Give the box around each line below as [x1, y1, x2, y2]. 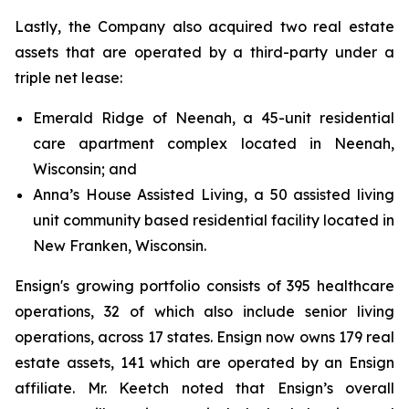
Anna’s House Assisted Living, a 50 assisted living [33, 185, 394, 204]
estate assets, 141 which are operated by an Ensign [15, 353, 394, 372]
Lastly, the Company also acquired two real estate [15, 17, 394, 36]
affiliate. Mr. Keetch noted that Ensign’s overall [15, 379, 394, 397]
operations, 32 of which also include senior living [15, 302, 394, 320]
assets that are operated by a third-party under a [15, 43, 394, 61]
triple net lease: [15, 68, 122, 87]
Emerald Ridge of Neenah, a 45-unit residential [33, 109, 394, 127]
